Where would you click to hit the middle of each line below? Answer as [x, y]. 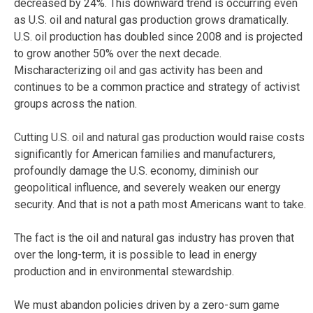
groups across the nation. [75, 103]
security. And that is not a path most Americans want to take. [160, 204]
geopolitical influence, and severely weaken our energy [147, 187]
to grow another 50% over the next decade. [118, 53]
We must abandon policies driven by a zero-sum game [147, 305]
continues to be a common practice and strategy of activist [157, 87]
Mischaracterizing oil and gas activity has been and [138, 70]
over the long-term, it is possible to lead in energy [136, 254]
